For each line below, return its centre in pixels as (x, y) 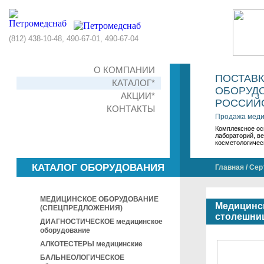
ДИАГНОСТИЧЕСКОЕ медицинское (101, 222)
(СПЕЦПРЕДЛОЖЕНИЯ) (81, 208)
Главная (230, 167)
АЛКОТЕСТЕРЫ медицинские (91, 244)
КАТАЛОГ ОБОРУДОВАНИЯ (98, 168)
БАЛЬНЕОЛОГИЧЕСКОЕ (82, 258)
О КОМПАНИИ (124, 70)
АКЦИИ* (138, 96)
